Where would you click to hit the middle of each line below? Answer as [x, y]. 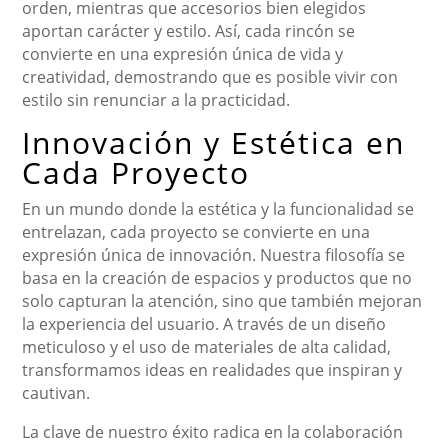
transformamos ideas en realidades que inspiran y [212, 369]
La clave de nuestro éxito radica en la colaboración [213, 431]
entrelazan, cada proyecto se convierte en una [196, 231]
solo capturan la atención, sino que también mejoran [222, 300]
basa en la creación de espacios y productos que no [217, 277]
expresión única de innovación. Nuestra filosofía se [214, 254]
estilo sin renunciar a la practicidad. [156, 99]
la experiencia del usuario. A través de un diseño [204, 323]
